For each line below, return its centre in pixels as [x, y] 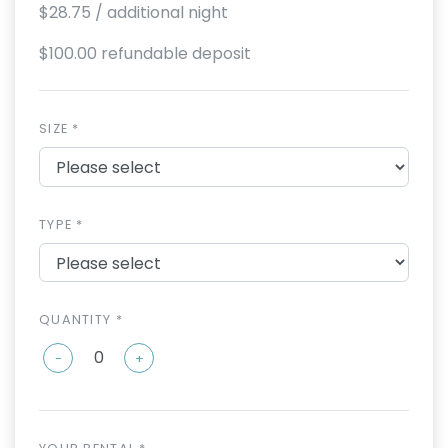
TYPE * [61, 224]
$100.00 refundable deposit [145, 53]
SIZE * [59, 128]
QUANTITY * [81, 320]
